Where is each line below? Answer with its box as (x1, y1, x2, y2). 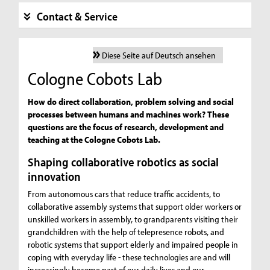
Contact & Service (36, 8, 118, 24)
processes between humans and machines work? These (28, 108, 230, 121)
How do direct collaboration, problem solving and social (28, 96, 234, 108)
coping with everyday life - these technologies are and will (28, 251, 231, 263)
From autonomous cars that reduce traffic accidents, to (28, 188, 221, 200)
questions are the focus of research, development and (28, 121, 224, 133)
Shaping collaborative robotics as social (28, 154, 219, 170)
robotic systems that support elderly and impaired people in (28, 239, 239, 251)
